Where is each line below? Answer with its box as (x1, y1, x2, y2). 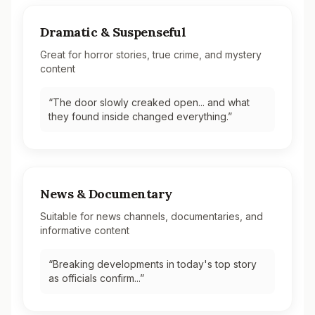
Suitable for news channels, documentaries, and (40, 210, 263, 222)
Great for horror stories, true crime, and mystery (40, 49, 262, 60)
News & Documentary (40, 186, 172, 202)
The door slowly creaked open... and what (53, 96, 250, 108)
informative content (40, 224, 129, 236)
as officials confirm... (49, 272, 140, 284)
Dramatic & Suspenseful (40, 24, 186, 40)
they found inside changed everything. (49, 110, 228, 122)
